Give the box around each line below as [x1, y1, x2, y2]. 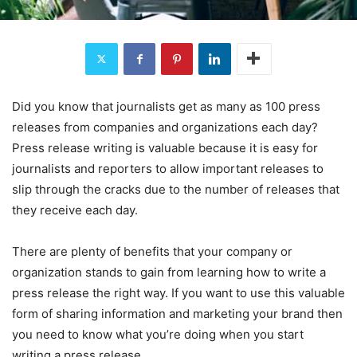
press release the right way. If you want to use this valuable [12, 284, 345, 300]
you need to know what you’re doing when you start [12, 326, 304, 342]
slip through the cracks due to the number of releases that [12, 181, 339, 197]
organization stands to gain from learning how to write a [12, 264, 326, 280]
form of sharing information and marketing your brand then [12, 305, 343, 321]
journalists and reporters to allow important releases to [12, 160, 324, 176]
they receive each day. [12, 202, 138, 218]
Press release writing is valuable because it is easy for [12, 139, 318, 155]
